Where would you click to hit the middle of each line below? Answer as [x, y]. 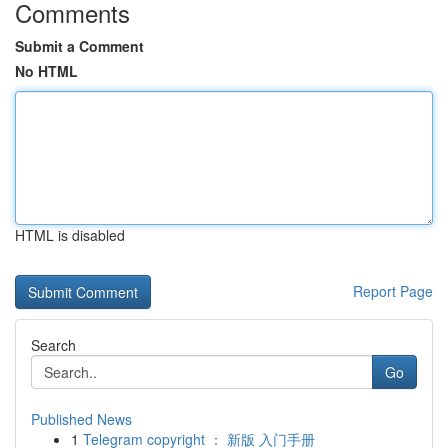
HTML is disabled [70, 235]
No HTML [46, 71]
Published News [81, 419]
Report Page [393, 291]
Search [53, 345]
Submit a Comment [79, 46]
